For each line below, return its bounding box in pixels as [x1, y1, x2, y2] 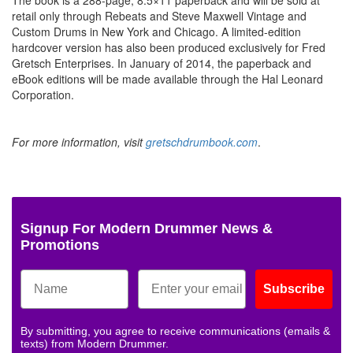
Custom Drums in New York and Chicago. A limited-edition [12, 23, 301, 39]
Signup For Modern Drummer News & [20, 220, 273, 236]
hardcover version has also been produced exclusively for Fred [12, 39, 325, 55]
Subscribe [263, 281, 325, 295]
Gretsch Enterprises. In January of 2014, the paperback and [12, 54, 311, 71]
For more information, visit [12, 133, 146, 150]
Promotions [20, 236, 99, 253]
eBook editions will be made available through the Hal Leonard [12, 70, 323, 87]
